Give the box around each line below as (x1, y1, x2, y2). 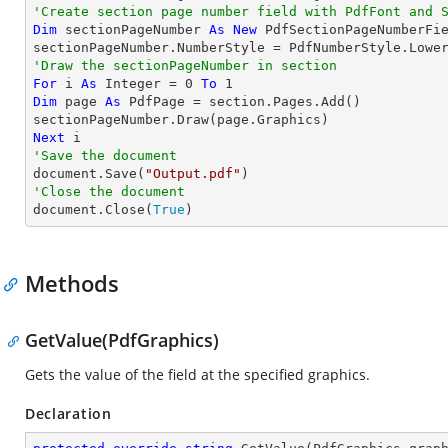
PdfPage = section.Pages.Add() (121, 94, 361, 109)
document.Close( (33, 202, 153, 217)
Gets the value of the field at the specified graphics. (25, 365, 370, 384)
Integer (105, 76, 161, 91)
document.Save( (33, 166, 145, 181)
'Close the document (33, 184, 185, 199)
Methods (25, 268, 119, 298)
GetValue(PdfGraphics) (25, 328, 219, 352)
